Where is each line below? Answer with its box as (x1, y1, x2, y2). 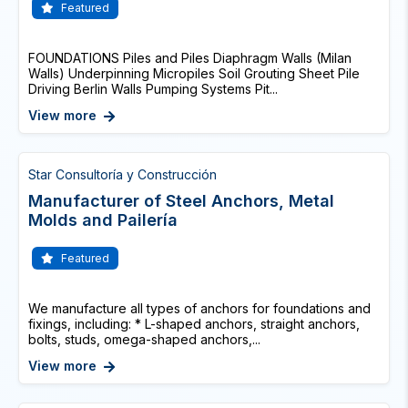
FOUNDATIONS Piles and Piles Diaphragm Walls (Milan (28, 50, 352, 66)
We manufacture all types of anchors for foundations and (28, 301, 371, 316)
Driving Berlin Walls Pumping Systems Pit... (28, 81, 278, 97)
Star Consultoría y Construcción (28, 167, 217, 182)
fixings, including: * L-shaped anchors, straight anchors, (28, 316, 360, 331)
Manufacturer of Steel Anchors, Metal (28, 191, 334, 210)
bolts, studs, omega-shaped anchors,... (28, 331, 260, 347)
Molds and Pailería (28, 210, 178, 229)
